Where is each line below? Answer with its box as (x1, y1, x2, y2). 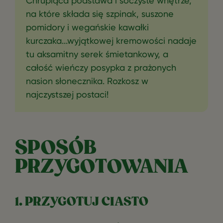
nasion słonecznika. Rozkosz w (26, 76, 148, 87)
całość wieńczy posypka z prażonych (26, 62, 176, 73)
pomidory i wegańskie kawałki (26, 22, 149, 33)
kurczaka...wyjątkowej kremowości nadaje (26, 35, 197, 46)
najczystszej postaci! (26, 89, 109, 100)
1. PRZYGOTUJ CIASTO (15, 195, 148, 210)
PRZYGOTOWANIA (15, 156, 188, 179)
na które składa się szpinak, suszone (26, 8, 174, 19)
